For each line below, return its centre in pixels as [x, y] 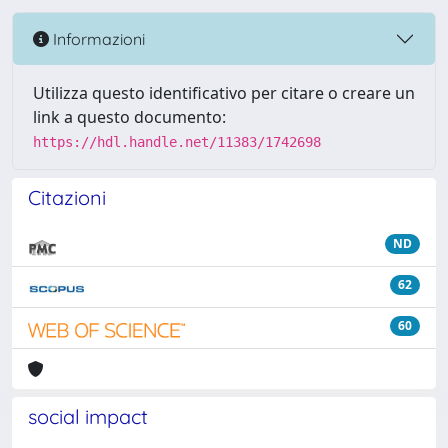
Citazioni [67, 197]
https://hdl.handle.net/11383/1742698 [177, 142]
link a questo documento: [129, 117]
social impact [88, 416]
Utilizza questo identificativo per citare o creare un [224, 93]
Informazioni [97, 38]
